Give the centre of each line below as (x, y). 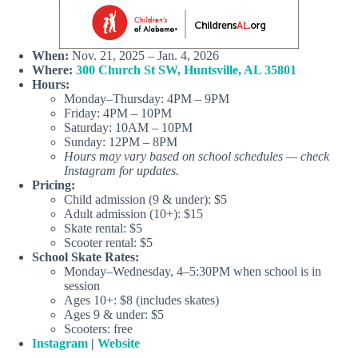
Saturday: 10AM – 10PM (128, 127)
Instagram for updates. (121, 170)
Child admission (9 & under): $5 (145, 199)
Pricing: (54, 185)
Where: (52, 70)
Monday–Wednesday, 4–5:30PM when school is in (193, 271)
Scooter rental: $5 (108, 242)
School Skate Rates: (86, 257)
